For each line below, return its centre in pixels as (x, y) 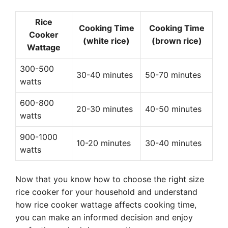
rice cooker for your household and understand (106, 192)
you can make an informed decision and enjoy (104, 217)
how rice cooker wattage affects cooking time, (106, 205)
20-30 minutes (105, 109)
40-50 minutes (173, 109)
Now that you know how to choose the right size (110, 179)
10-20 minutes (104, 143)
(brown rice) (177, 41)
